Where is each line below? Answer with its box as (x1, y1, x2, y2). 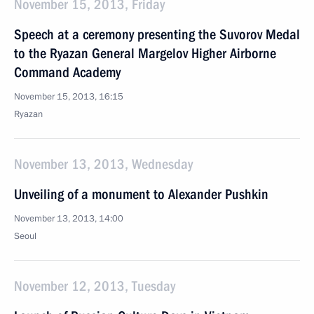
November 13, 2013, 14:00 (14, 212, 123, 225)
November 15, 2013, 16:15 (14, 90, 123, 103)
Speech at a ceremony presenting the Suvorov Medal (14, 26, 300, 43)
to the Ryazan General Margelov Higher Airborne (14, 45, 276, 62)
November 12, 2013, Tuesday (14, 278, 175, 294)
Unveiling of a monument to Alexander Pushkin (14, 186, 268, 203)
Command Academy (14, 64, 121, 81)
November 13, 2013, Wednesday (14, 156, 193, 172)
